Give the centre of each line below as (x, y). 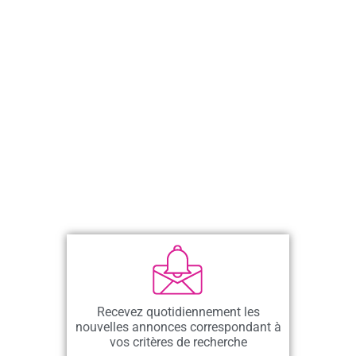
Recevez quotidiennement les (178, 311)
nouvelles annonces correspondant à (178, 327)
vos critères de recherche (178, 342)
